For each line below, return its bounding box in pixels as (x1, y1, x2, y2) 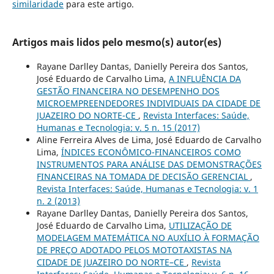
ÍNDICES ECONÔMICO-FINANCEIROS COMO (61, 146, 241, 158)
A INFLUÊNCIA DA (168, 73, 241, 85)
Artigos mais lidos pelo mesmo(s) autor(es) (12, 35, 221, 50)
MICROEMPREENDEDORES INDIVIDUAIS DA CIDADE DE (36, 97, 261, 109)
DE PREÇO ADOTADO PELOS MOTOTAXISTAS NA (36, 244, 232, 256)
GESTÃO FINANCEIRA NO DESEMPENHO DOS (36, 85, 220, 97)
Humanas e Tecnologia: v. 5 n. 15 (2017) (36, 122, 200, 134)
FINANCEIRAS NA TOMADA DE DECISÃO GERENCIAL (36, 171, 250, 183)
